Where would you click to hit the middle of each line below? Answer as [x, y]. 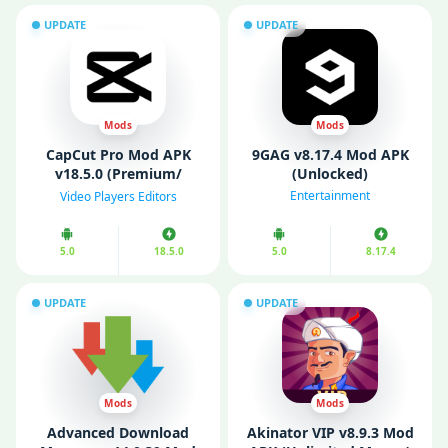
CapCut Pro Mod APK [118, 154]
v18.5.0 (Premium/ [118, 173]
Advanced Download [118, 433]
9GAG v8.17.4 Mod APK [330, 154]
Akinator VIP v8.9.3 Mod [330, 433]
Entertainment [330, 195]
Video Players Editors [118, 197]
